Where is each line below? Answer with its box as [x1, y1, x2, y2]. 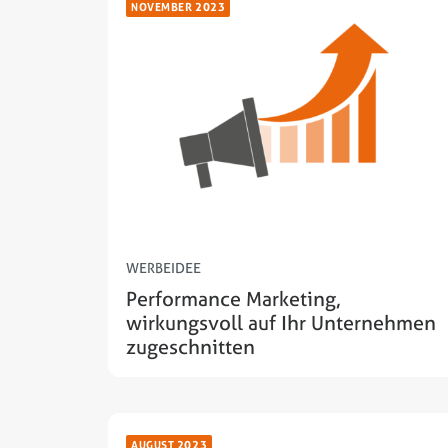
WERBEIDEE [126, 258, 201, 278]
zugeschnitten [126, 333, 255, 361]
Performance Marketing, [126, 285, 341, 313]
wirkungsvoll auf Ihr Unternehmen [126, 309, 436, 337]
